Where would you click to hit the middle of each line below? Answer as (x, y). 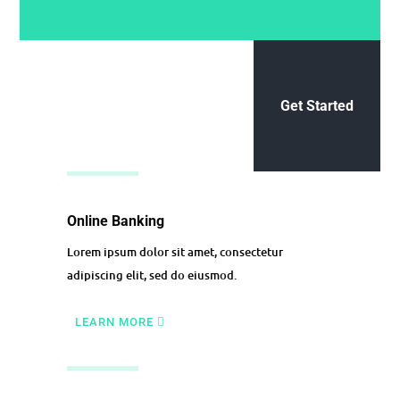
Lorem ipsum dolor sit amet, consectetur (175, 251)
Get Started (317, 105)
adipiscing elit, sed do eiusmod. (151, 275)
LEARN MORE (114, 321)
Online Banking (115, 221)
